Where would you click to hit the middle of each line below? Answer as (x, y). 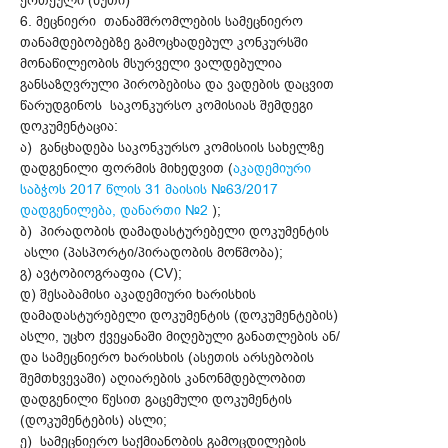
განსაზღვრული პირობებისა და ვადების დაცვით (177, 85)
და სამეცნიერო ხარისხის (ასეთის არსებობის (167, 358)
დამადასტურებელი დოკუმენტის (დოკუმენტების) (179, 316)
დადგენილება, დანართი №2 (114, 211)
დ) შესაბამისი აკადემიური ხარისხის (138, 295)
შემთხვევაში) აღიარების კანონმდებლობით (163, 379)
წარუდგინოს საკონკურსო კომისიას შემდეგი (166, 106)
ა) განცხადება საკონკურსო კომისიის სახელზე (172, 148)
